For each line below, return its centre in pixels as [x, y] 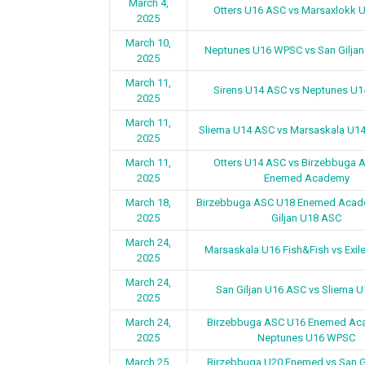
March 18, [149, 202]
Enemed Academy [306, 178]
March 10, [149, 43]
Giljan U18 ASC [307, 218]
